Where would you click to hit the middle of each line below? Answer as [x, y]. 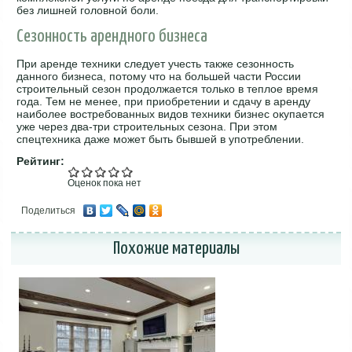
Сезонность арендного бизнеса [112, 36]
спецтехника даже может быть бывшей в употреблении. [161, 139]
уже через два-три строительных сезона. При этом [147, 126]
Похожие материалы [176, 248]
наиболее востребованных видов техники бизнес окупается [171, 114]
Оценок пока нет [105, 183]
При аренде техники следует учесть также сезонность [156, 63]
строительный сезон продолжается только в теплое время [168, 88]
